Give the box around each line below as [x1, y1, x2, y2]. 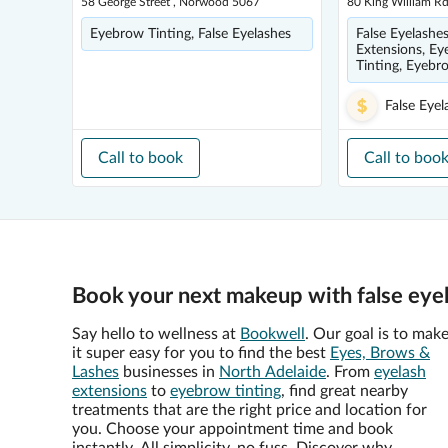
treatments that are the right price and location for [72, 402, 427, 418]
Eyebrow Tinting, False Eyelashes [90, 27, 291, 41]
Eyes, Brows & [330, 345, 430, 361]
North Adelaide [219, 364, 326, 380]
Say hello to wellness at [72, 326, 240, 342]
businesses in [119, 364, 219, 380]
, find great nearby [281, 383, 408, 399]
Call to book [98, 150, 183, 166]
